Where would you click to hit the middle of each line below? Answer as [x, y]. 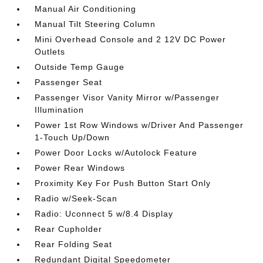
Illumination [60, 110]
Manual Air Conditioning [86, 9]
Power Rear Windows [80, 168]
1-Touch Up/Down [73, 137]
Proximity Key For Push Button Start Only [123, 183]
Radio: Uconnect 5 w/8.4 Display [104, 214]
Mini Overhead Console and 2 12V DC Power [131, 39]
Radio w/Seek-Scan [76, 198]
